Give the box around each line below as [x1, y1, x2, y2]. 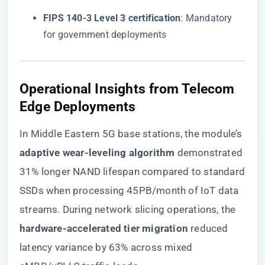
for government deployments [43, 29, 167, 40]
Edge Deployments [20, 98, 136, 115]
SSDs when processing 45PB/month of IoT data [20, 185, 239, 196]
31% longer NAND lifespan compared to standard [20, 166, 245, 177]
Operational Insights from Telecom [20, 80, 235, 97]
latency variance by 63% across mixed [20, 241, 193, 253]
